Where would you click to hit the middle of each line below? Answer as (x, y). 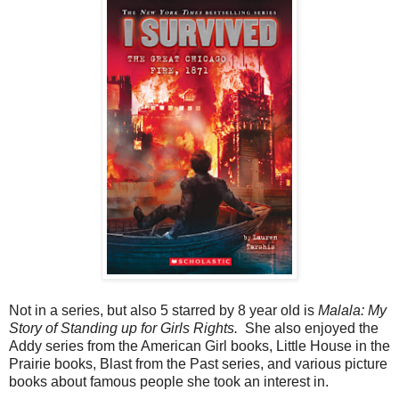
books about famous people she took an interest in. (169, 381)
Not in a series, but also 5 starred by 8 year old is (163, 310)
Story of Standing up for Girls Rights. (127, 328)
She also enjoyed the (312, 328)
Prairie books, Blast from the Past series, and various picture (198, 363)
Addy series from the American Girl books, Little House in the (199, 346)
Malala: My (352, 310)
